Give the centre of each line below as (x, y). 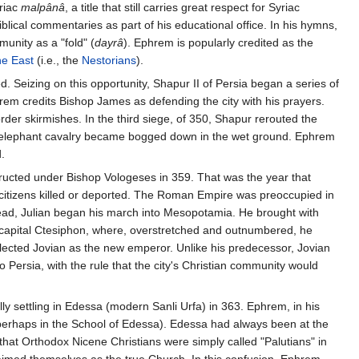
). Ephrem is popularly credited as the (218, 43)
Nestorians (109, 61)
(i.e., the (58, 61)
